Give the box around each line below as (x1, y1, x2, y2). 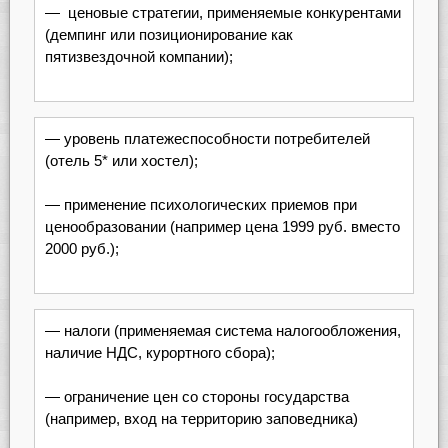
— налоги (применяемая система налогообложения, (44, 321, 401, 339)
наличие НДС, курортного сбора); (44, 343, 275, 361)
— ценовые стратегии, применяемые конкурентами (44, 4, 401, 22)
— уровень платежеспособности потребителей (44, 129, 370, 147)
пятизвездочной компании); (44, 48, 233, 66)
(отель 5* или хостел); (44, 151, 198, 169)
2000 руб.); (44, 240, 119, 258)
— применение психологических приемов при (44, 196, 357, 214)
